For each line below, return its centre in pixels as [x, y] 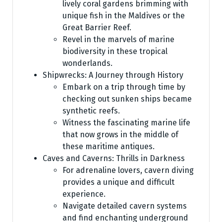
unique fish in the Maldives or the [124, 15]
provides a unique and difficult [118, 182]
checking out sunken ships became [127, 99]
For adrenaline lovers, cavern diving [128, 170]
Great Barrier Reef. [97, 27]
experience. [84, 194]
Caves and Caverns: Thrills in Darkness [114, 158]
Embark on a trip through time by [124, 87]
